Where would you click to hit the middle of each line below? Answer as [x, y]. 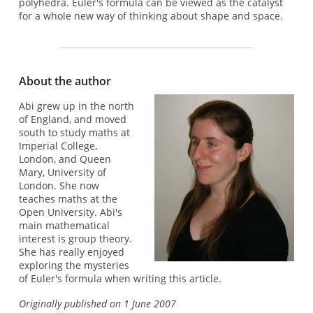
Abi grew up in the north [76, 106]
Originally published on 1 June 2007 [97, 303]
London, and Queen [65, 159]
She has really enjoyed [71, 252]
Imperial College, [58, 146]
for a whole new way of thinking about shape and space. [151, 16]
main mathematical [64, 226]
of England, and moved [72, 119]
